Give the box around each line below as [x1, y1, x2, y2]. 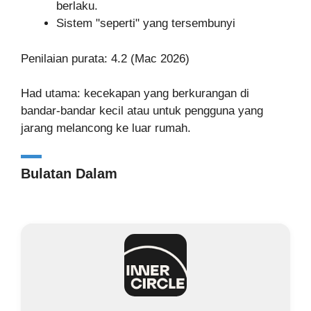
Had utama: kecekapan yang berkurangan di [21, 87, 249, 100]
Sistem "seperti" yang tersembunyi [56, 17, 235, 30]
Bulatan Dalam [21, 165, 117, 181]
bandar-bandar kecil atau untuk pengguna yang [21, 104, 263, 117]
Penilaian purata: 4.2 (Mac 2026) [21, 51, 190, 65]
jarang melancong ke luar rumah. [21, 121, 191, 135]
